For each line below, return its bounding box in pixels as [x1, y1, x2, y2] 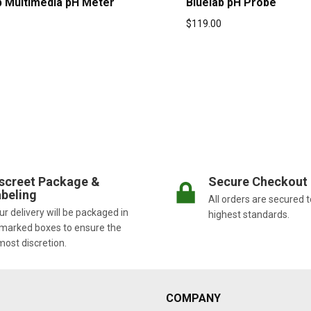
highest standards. [208, 209, 289, 220]
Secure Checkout [208, 174, 308, 189]
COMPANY [166, 292, 221, 305]
